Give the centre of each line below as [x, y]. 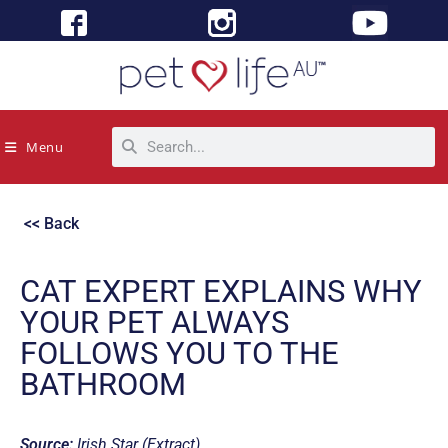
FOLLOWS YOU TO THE [179, 353]
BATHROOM [103, 384]
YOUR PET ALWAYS [154, 322]
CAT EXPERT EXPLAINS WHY [221, 291]
